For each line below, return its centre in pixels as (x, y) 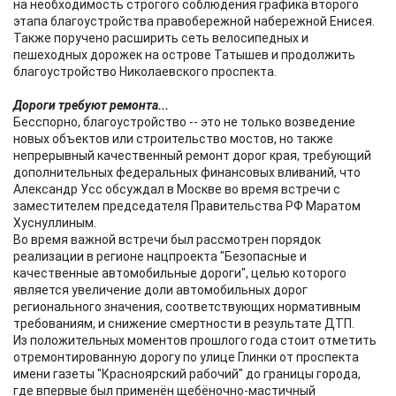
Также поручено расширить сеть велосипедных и (161, 38)
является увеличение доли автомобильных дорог (160, 290)
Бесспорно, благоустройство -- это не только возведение (184, 122)
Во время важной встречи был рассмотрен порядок (167, 240)
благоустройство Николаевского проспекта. (145, 72)
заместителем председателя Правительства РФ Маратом (187, 206)
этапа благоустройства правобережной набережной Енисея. (194, 21)
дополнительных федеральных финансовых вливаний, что (187, 172)
